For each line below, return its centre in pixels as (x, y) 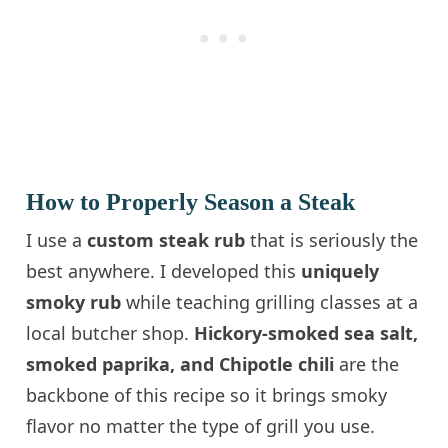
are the (369, 364)
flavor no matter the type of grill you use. (201, 426)
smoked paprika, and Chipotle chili (183, 364)
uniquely (340, 271)
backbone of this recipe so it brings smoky (207, 395)
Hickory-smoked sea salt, (306, 333)
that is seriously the (332, 240)
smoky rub (74, 302)
